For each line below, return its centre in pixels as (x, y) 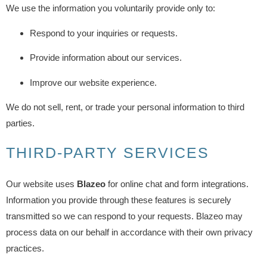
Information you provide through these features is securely (119, 200)
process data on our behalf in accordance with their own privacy (129, 232)
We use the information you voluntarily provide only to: (111, 8)
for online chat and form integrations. (177, 184)
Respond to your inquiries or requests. (104, 33)
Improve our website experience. (93, 82)
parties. (20, 123)
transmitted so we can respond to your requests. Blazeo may (124, 216)
